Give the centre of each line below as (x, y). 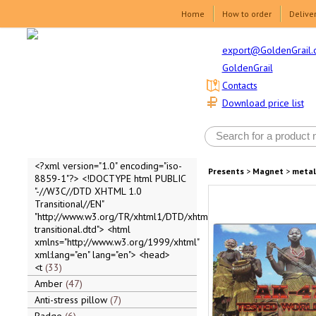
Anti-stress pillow (72, 300)
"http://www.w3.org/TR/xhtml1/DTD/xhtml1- (127, 217)
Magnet (268, 171)
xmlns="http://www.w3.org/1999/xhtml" (116, 242)
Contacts (239, 86)
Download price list (263, 103)
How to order (247, 14)
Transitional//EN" (69, 204)
